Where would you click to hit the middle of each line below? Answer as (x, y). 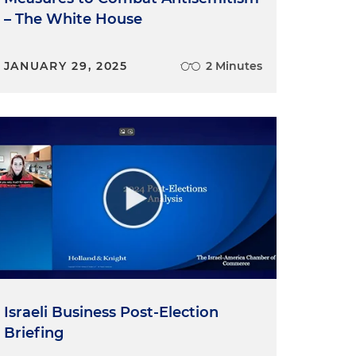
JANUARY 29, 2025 (66, 66)
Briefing (33, 333)
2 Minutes (234, 66)
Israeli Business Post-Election (111, 313)
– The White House (73, 19)
